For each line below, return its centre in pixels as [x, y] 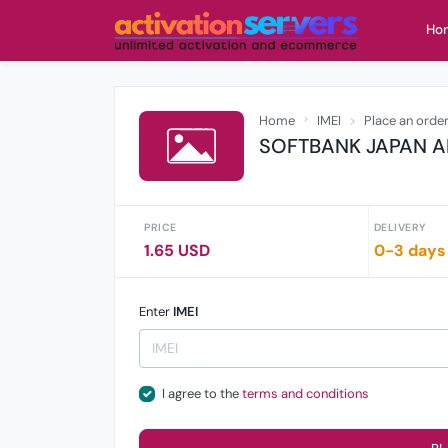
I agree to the [201, 393]
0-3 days [409, 250]
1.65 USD [177, 250]
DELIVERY [399, 227]
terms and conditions [305, 393]
